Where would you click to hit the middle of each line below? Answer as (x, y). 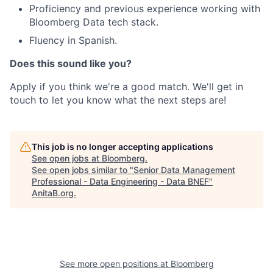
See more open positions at (115, 264)
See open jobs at (67, 158)
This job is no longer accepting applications (122, 147)
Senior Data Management (184, 170)
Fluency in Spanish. (73, 40)
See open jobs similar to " (83, 170)
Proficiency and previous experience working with (145, 9)
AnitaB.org (53, 193)
